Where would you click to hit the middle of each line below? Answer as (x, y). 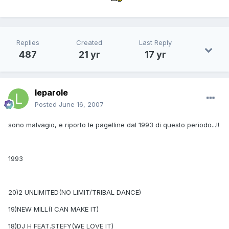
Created (89, 43)
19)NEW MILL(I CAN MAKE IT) (53, 209)
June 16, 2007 (81, 105)
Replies (28, 43)
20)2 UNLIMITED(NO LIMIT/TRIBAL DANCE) (75, 192)
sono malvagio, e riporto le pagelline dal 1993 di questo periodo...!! (114, 125)
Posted (47, 105)
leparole (51, 93)
